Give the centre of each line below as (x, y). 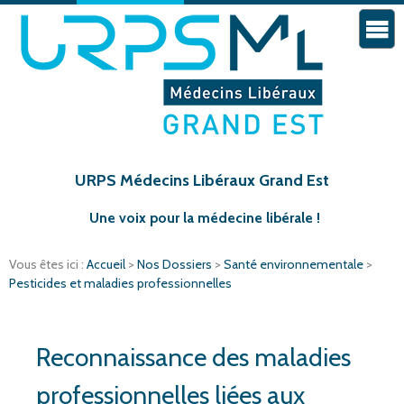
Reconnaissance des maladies (193, 358)
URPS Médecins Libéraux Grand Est (202, 180)
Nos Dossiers (176, 265)
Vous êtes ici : (48, 265)
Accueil (107, 265)
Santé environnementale (295, 265)
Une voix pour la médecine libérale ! (204, 218)
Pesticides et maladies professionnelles (120, 284)
